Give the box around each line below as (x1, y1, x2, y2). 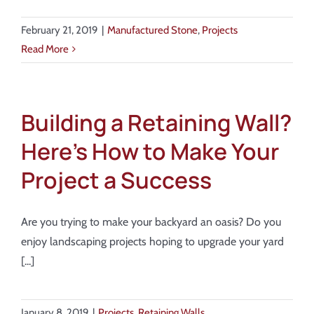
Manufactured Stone (107, 24, 198, 36)
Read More (21, 43, 69, 55)
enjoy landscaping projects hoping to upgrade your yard (21, 235, 284, 248)
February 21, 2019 (21, 24, 98, 36)
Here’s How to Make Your (21, 136, 279, 167)
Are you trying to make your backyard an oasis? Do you (21, 215, 281, 228)
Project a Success (21, 165, 212, 196)
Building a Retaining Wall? (21, 107, 292, 138)
